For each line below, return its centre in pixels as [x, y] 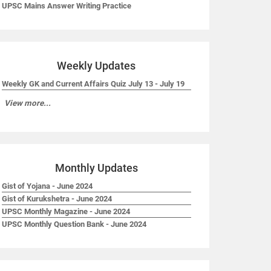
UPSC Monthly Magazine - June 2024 [66, 211]
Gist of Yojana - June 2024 [47, 186]
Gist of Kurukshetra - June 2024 [57, 199]
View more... [27, 103]
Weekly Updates [96, 66]
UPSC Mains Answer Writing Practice [66, 6]
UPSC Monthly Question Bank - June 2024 [74, 224]
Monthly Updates [96, 168]
